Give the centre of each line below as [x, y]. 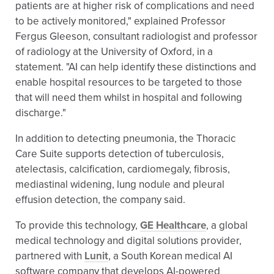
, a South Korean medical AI [170, 256]
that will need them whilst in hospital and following [129, 98]
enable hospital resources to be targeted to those [129, 82]
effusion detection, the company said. [100, 200]
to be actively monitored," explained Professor [120, 21]
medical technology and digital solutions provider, [128, 241]
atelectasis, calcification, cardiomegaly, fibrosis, [123, 169]
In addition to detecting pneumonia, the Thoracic [125, 139]
